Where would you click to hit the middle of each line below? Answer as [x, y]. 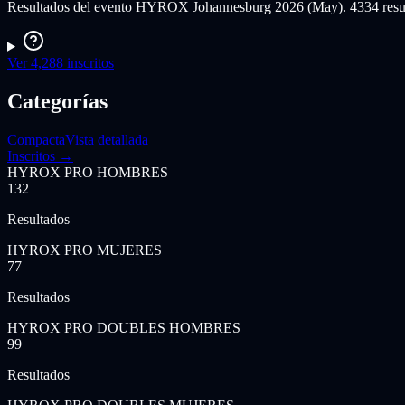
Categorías [57, 101]
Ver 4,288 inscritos [61, 62]
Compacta [36, 139]
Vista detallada [107, 139]
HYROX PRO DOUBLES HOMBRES [124, 327]
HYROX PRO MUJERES [85, 250]
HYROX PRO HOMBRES [88, 172]
